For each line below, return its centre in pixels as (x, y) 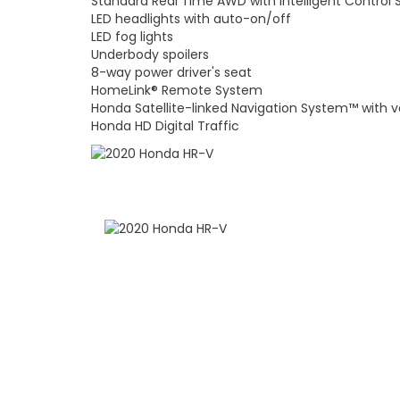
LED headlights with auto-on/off (191, 19)
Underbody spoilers (150, 55)
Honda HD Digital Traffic (165, 126)
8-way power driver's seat (171, 73)
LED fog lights (132, 37)
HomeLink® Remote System (177, 91)
